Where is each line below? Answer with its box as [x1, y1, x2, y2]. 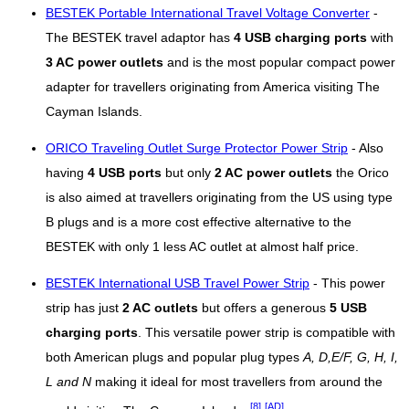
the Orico [332, 165, 389, 180]
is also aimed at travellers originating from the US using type [46, 190, 393, 204]
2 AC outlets [122, 300, 198, 315]
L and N [46, 374, 91, 389]
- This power [309, 276, 385, 290]
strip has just [46, 300, 122, 315]
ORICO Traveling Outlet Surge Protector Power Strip [46, 141, 348, 155]
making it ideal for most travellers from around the [91, 374, 383, 389]
